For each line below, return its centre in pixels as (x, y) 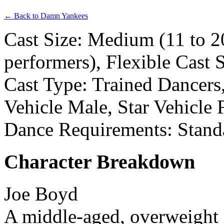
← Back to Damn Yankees (46, 16)
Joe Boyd (41, 194)
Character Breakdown (99, 161)
